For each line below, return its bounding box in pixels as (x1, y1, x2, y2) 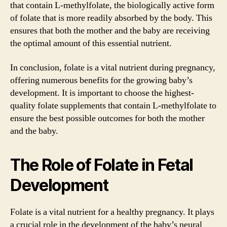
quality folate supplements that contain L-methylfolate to (10, 99, 216, 111)
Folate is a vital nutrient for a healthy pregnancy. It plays (10, 206, 214, 218)
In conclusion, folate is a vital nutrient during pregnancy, (10, 61, 215, 73)
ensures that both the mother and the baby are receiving (10, 25, 210, 36)
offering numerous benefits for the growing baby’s (10, 74, 193, 86)
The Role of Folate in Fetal (10, 155, 194, 175)
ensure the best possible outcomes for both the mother (10, 112, 205, 124)
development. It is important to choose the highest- (10, 87, 194, 99)
